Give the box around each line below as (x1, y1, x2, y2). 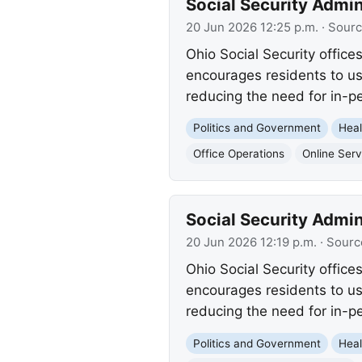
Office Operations (192, 146, 284, 160)
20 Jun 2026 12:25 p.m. (185, 19, 318, 35)
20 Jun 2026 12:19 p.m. (185, 234, 317, 250)
